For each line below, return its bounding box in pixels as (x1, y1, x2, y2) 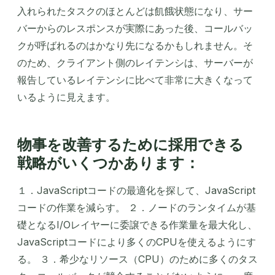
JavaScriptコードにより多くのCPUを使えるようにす (17, 235, 256, 248)
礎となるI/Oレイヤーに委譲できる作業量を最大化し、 (17, 218, 257, 231)
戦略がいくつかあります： (17, 152, 199, 173)
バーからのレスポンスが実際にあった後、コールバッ (17, 22, 253, 35)
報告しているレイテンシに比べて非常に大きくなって (17, 74, 253, 87)
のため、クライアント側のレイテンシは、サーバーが (17, 56, 253, 69)
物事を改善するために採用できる (17, 134, 244, 155)
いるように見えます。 (17, 91, 115, 104)
